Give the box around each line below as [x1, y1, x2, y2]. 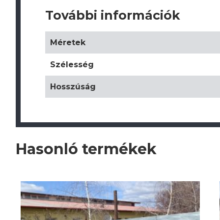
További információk [45, 8, 180, 23]
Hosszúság [50, 82, 96, 91]
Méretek [50, 38, 85, 47]
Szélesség [50, 60, 94, 69]
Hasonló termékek [16, 140, 157, 158]
